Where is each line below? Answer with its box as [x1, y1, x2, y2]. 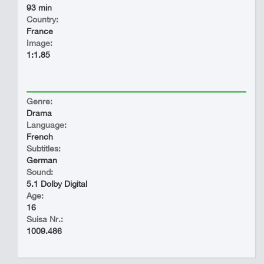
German [27, 156, 57, 165]
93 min [27, 3, 52, 12]
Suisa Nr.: [27, 214, 63, 224]
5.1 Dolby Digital [27, 179, 87, 189]
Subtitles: [27, 144, 61, 153]
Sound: [27, 167, 53, 177]
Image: [27, 38, 52, 48]
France [27, 27, 53, 36]
